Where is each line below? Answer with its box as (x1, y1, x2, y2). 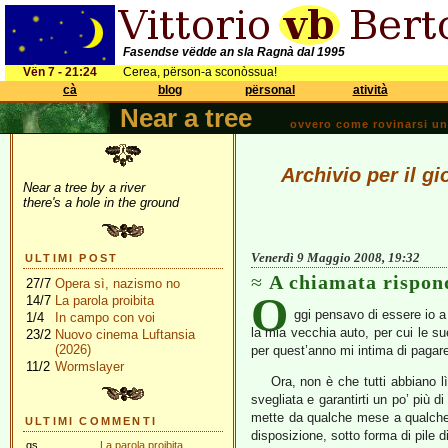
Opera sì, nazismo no (55, 276, 180, 291)
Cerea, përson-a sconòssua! (123, 65, 277, 79)
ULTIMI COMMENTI (25, 415, 157, 427)
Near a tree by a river (23, 180, 145, 195)
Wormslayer (55, 359, 124, 374)
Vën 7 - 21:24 (23, 65, 97, 79)
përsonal (245, 83, 295, 97)
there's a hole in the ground (23, 195, 179, 210)
